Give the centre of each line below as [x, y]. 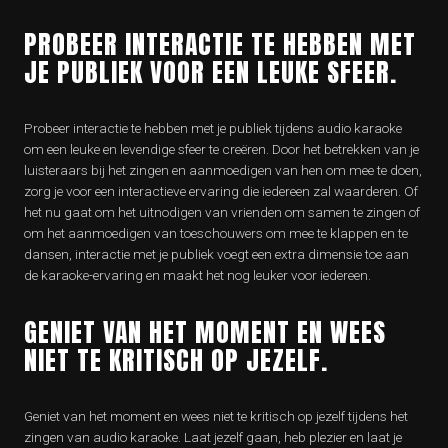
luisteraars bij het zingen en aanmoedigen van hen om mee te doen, [223, 170]
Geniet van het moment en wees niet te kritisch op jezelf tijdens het [216, 416]
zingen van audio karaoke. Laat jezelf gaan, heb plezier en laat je [213, 437]
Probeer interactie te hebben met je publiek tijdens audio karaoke [213, 128]
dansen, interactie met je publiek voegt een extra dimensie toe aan [216, 254]
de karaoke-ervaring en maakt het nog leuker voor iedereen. [197, 275]
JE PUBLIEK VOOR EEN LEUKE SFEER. [210, 72]
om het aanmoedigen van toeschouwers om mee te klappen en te [216, 233]
